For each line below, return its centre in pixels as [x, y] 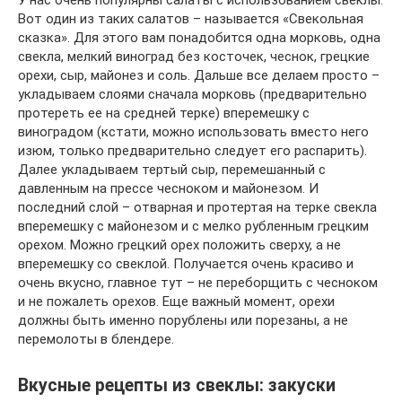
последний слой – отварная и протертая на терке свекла [197, 208]
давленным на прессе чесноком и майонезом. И [168, 189]
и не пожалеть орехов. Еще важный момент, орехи [176, 302]
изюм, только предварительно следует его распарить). [192, 151]
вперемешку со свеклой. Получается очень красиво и [186, 264]
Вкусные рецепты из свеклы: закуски [177, 385]
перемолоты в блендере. [96, 340]
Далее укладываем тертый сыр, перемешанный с [172, 170]
